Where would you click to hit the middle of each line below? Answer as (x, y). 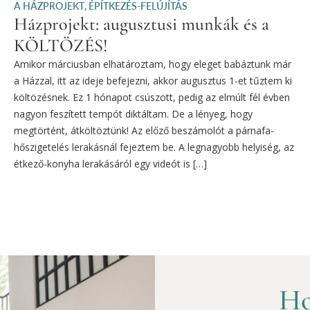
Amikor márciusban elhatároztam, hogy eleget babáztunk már (153, 64)
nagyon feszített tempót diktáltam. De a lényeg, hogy (133, 113)
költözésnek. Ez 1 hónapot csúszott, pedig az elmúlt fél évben (152, 97)
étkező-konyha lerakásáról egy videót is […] (110, 163)
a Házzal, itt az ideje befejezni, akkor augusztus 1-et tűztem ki (153, 80)
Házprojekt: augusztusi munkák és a (142, 24)
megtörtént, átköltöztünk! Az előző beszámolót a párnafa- (144, 130)
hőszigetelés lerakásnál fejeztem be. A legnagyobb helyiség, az (154, 147)
